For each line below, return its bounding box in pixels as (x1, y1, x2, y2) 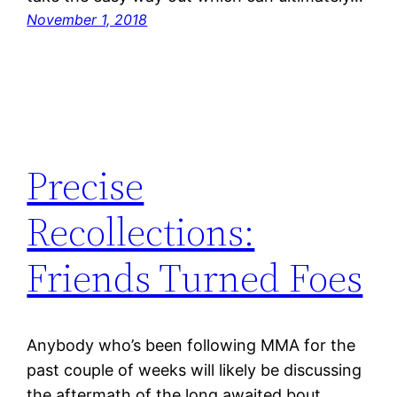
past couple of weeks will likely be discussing (27, 361, 362, 380)
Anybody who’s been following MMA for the (27, 336, 356, 355)
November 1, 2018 (27, 11, 148, 29)
